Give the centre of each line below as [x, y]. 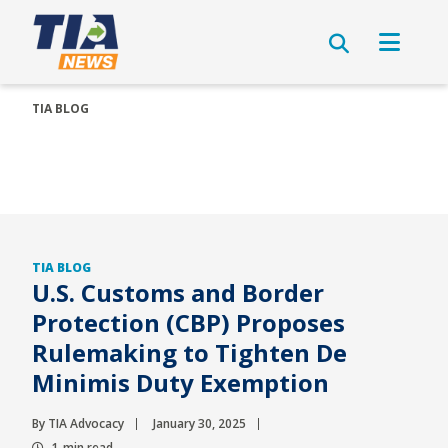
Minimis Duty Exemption [180, 382]
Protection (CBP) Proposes [188, 322]
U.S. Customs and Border [178, 292]
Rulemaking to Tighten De [189, 352]
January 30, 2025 [199, 423]
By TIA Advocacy [78, 423]
